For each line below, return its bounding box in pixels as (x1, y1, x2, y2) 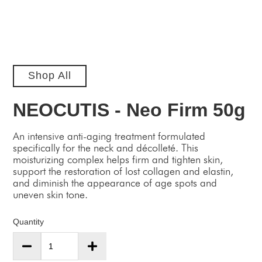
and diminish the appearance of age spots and (13, 176, 218, 189)
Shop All (27, 70, 71, 82)
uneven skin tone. (13, 188, 88, 201)
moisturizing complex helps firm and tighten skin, (13, 153, 223, 166)
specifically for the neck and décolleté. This (13, 141, 199, 154)
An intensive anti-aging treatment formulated (13, 129, 206, 142)
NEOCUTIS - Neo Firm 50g (13, 99, 246, 120)
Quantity (13, 216, 44, 226)
